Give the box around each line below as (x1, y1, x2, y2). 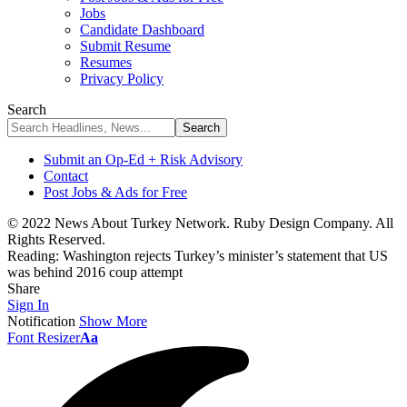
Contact (44, 168, 88, 184)
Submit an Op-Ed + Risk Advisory (44, 152, 243, 167)
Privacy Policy (80, 71, 164, 86)
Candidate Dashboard (80, 22, 204, 37)
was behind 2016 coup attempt (7, 264, 183, 280)
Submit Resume (80, 38, 171, 54)
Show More (79, 313, 147, 329)
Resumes (80, 55, 132, 70)
